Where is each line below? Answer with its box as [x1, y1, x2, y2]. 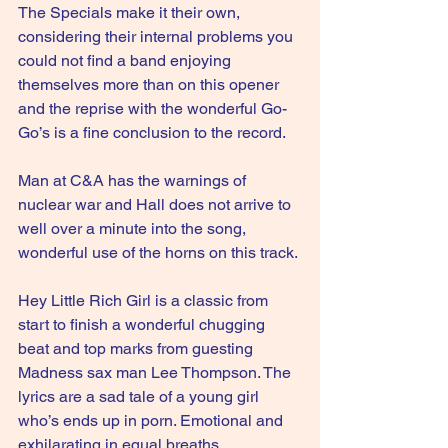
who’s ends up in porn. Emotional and [18, 411, 287, 430]
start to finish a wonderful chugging [18, 315, 269, 334]
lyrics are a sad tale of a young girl [18, 387, 263, 406]
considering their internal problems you [18, 27, 297, 46]
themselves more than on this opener [18, 75, 283, 94]
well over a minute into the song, [18, 219, 250, 238]
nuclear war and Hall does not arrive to [18, 195, 295, 214]
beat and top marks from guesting [18, 339, 257, 358]
